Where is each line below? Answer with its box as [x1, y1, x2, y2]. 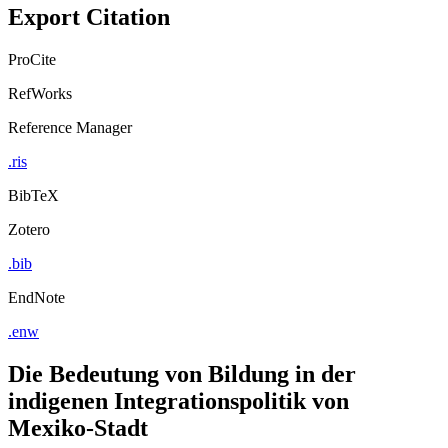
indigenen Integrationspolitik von [8, 405, 349, 432]
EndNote [8, 306, 65, 324]
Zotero [8, 238, 50, 256]
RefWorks [8, 102, 72, 120]
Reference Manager [8, 136, 132, 154]
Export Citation [8, 21, 170, 48]
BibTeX [8, 204, 59, 222]
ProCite [8, 68, 56, 86]
